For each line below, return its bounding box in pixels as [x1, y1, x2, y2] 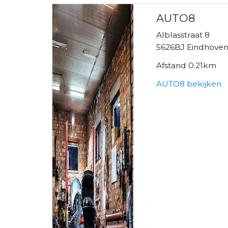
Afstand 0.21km [156, 60, 217, 70]
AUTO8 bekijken [156, 78, 222, 89]
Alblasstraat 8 [156, 30, 210, 40]
